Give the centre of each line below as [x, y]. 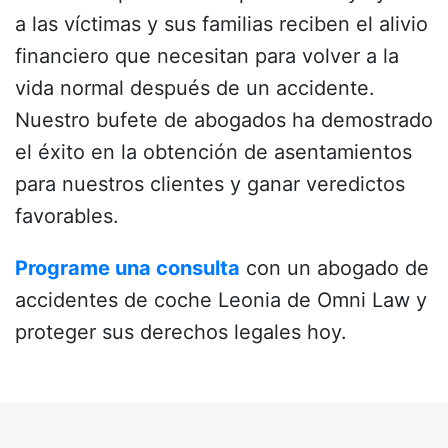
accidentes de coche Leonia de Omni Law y [221, 300]
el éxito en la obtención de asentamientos [213, 152]
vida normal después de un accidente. [195, 88]
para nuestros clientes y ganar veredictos [210, 184]
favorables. [67, 216]
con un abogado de [334, 268]
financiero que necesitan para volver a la [207, 56]
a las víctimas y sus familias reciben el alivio [221, 24]
